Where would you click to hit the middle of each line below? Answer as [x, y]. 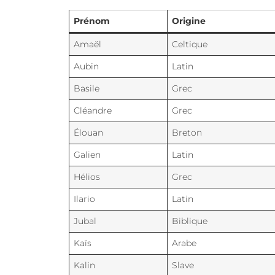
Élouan [89, 133]
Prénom [92, 21]
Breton [187, 133]
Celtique [190, 45]
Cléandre [93, 111]
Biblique [190, 221]
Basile [87, 89]
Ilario [85, 199]
